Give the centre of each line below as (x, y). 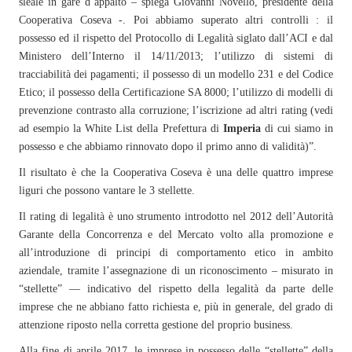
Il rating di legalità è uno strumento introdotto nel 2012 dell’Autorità (176, 216)
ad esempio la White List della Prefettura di (121, 128)
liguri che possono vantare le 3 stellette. (107, 191)
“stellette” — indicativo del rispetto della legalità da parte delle (176, 289)
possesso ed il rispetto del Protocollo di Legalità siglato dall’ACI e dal (176, 38)
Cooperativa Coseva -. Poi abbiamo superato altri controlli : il (176, 20)
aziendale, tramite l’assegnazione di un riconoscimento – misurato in (176, 271)
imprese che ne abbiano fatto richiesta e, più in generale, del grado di (176, 307)
